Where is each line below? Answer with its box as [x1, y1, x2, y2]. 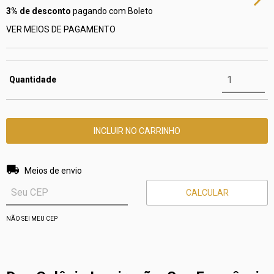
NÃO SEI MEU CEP [6, 215, 57, 223]
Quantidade [9, 75, 56, 85]
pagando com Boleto [71, 6, 153, 17]
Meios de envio [24, 166, 82, 176]
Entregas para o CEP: [6, 160, 87, 171]
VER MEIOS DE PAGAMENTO [6, 24, 116, 35]
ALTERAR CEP [207, 160, 261, 171]
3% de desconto [6, 6, 71, 17]
